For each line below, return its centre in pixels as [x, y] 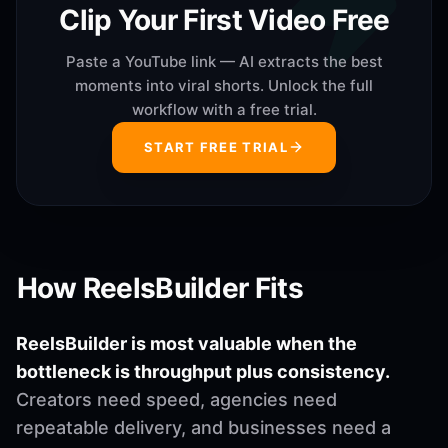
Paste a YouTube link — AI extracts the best [224, 61]
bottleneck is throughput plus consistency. [203, 371]
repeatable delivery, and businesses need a [203, 427]
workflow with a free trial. [224, 109]
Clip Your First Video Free [224, 19]
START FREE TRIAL [216, 146]
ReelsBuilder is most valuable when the [186, 343]
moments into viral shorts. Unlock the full [224, 85]
